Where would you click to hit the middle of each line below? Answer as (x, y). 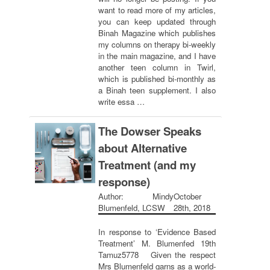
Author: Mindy (136, 196)
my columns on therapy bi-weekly (157, 44)
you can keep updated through (157, 21)
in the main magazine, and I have (157, 56)
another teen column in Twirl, (157, 67)
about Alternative (143, 148)
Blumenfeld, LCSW (132, 208)
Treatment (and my (147, 165)
